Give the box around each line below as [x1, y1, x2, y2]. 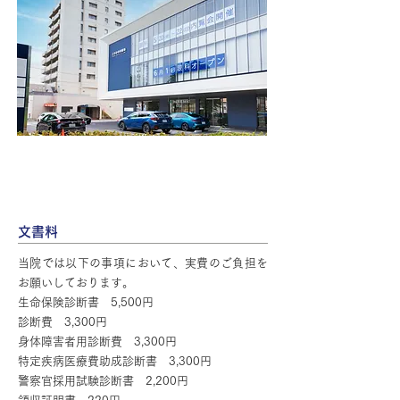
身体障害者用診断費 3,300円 [18, 336, 177, 347]
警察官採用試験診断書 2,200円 [18, 375, 188, 387]
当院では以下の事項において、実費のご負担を [18, 257, 268, 269]
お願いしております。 [18, 277, 134, 288]
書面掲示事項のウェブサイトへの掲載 [29, 180, 256, 194]
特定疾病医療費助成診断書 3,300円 [18, 355, 212, 367]
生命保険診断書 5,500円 [18, 296, 154, 308]
